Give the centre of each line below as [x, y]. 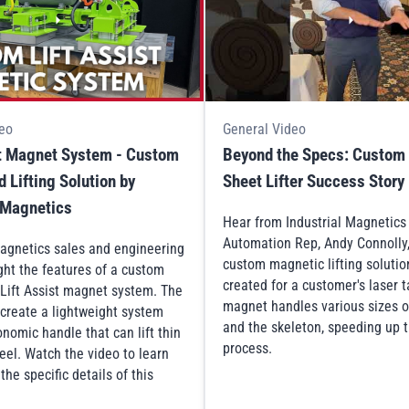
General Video [265, 129]
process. [248, 349]
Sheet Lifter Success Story [314, 181]
